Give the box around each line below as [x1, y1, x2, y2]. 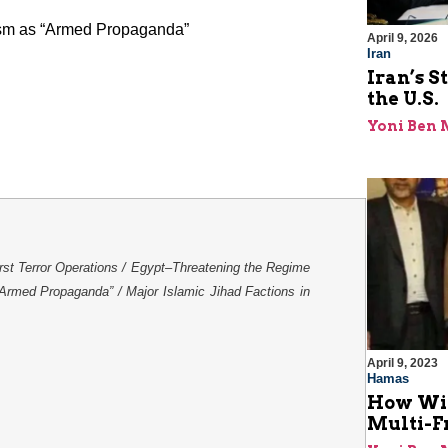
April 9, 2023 [366, 356, 438, 371]
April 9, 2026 [366, 31, 438, 46]
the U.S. [366, 88, 439, 110]
